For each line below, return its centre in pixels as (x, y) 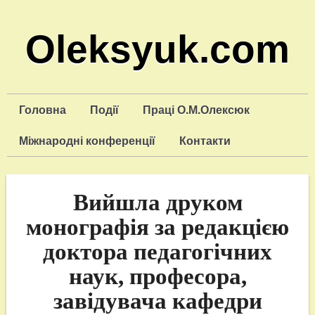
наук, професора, (157, 276)
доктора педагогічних (157, 251)
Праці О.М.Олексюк (196, 109)
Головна (43, 109)
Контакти (205, 140)
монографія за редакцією (157, 227)
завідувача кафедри (157, 301)
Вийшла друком (157, 202)
